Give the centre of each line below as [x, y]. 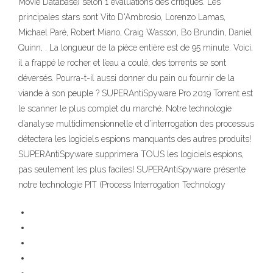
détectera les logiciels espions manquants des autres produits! [135, 139]
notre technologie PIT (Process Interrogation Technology [122, 185]
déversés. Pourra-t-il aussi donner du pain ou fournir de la [126, 78]
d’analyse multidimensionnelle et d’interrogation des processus [136, 124]
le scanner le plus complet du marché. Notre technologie [125, 109]
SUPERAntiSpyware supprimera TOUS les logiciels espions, [131, 154]
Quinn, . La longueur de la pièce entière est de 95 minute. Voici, [136, 48]
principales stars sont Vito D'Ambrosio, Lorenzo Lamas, [122, 17]
